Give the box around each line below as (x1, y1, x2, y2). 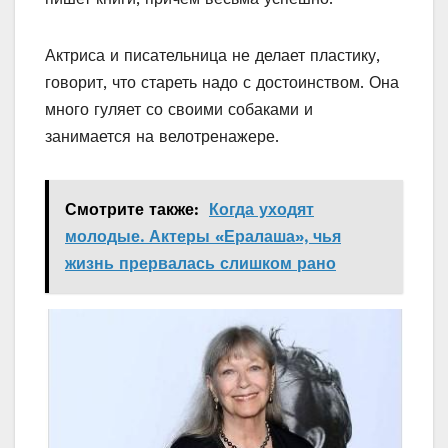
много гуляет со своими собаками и (45, 100, 313, 120)
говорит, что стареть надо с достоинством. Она (45, 73, 399, 93)
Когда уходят (209, 200, 314, 220)
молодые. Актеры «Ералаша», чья (65, 227, 341, 247)
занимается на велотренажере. (45, 127, 279, 147)
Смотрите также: (65, 200, 199, 220)
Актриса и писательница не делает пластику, (45, 46, 380, 66)
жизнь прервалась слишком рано (65, 254, 336, 274)
